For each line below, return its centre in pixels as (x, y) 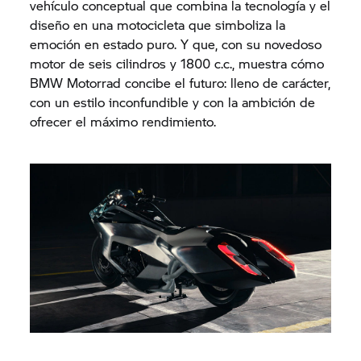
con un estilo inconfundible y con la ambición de (173, 102)
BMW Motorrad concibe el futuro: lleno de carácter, (180, 83)
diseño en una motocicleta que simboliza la (158, 25)
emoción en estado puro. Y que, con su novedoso (176, 44)
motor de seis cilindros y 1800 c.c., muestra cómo (177, 63)
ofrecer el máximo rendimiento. (123, 121)
